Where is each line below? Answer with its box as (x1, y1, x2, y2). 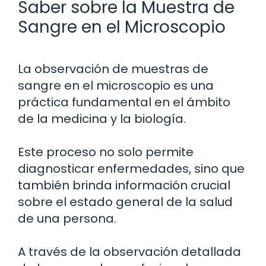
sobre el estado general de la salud (18, 193, 233, 210)
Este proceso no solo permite (18, 143, 194, 160)
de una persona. (18, 210, 116, 227)
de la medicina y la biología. (18, 110, 186, 127)
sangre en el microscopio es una (18, 77, 214, 94)
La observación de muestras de (18, 60, 208, 77)
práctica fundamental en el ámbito (18, 93, 230, 110)
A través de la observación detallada (18, 243, 241, 260)
